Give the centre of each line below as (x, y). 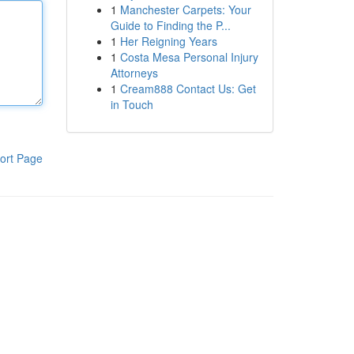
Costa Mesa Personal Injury (189, 57)
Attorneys (134, 73)
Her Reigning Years (168, 41)
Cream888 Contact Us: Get (188, 88)
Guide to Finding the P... (170, 25)
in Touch (132, 104)
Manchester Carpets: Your (185, 9)
